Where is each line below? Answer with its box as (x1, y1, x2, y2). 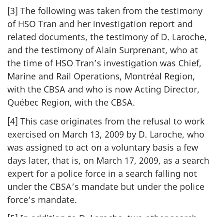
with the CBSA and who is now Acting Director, (7, 83, 200, 95)
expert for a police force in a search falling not (7, 167, 197, 179)
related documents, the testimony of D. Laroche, (7, 31, 207, 43)
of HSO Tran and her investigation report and (7, 18, 193, 30)
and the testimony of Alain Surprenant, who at (7, 44, 198, 56)
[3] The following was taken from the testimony (7, 5, 202, 17)
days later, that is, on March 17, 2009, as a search (7, 154, 209, 166)
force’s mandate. (7, 193, 77, 205)
